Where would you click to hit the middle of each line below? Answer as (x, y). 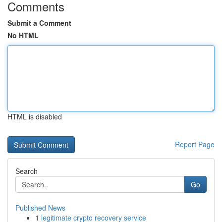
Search (27, 171)
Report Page (195, 144)
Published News (40, 208)
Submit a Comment (39, 23)
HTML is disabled (35, 116)
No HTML (23, 35)
